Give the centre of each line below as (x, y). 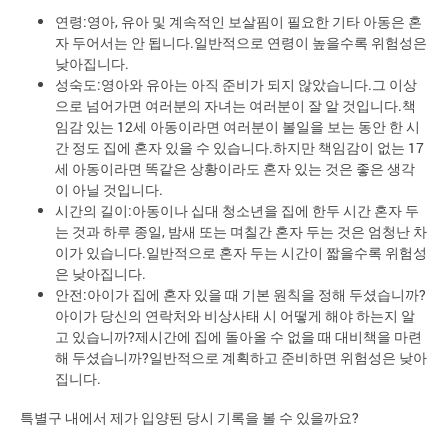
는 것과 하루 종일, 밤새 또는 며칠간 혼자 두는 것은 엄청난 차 (241, 232)
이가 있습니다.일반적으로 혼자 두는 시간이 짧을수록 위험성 (241, 253)
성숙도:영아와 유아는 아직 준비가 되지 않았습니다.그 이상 (236, 85)
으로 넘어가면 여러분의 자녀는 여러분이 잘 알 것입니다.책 (235, 106)
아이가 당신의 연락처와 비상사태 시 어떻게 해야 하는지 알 (235, 316)
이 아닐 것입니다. (109, 190)
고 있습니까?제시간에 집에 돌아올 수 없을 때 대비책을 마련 (238, 337)
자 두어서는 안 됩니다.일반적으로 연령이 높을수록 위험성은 (241, 43)
